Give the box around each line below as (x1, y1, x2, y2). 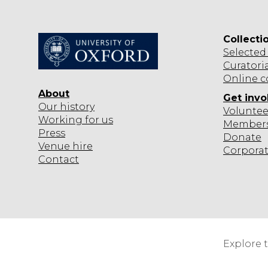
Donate (223, 131, 261, 143)
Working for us (38, 114, 113, 126)
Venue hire (38, 140, 93, 152)
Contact (38, 153, 79, 165)
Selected (223, 46, 266, 58)
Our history (38, 100, 95, 112)
